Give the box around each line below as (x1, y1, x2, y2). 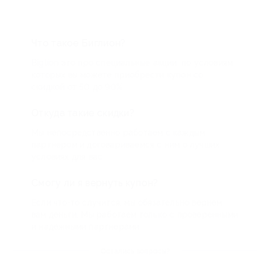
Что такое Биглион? (31, 37, 126, 49)
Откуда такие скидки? (31, 107, 134, 119)
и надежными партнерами (31, 221, 140, 231)
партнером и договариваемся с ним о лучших (31, 139, 220, 149)
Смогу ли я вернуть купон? (31, 177, 159, 189)
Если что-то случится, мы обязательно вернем (31, 197, 222, 207)
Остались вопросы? (100, 246, 170, 256)
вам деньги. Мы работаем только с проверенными (31, 209, 239, 219)
